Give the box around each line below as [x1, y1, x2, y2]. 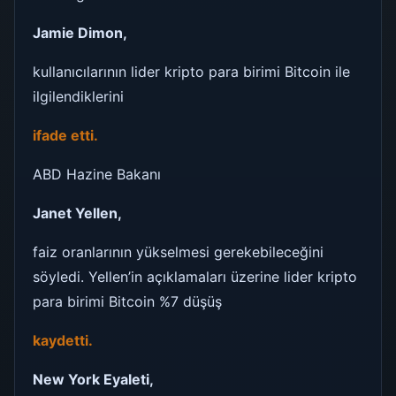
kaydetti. [33, 331, 96, 349]
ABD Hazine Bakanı [33, 164, 161, 183]
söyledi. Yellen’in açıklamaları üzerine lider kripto [33, 267, 357, 286]
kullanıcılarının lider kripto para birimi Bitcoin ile [33, 62, 350, 80]
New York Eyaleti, [33, 369, 154, 388]
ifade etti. [33, 126, 102, 144]
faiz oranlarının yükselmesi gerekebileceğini [33, 242, 324, 261]
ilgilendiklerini [33, 87, 124, 105]
